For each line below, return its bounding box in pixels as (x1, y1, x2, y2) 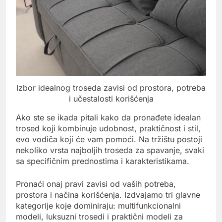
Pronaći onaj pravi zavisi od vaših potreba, (16, 179, 176, 189)
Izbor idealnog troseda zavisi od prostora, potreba (16, 83, 206, 93)
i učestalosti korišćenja (68, 94, 154, 104)
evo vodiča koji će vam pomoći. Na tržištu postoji (16, 134, 202, 145)
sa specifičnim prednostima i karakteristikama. (16, 156, 189, 166)
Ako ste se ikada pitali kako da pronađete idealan (16, 112, 201, 123)
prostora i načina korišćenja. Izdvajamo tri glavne (16, 190, 200, 200)
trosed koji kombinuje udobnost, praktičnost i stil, (16, 123, 201, 134)
